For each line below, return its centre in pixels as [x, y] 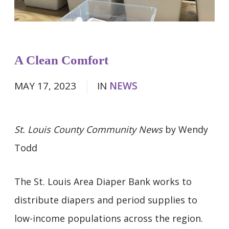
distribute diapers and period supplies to [106, 200]
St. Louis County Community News [88, 129]
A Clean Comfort [61, 60]
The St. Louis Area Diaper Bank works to [103, 181]
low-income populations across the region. [109, 218]
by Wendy [185, 129]
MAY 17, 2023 [47, 86]
